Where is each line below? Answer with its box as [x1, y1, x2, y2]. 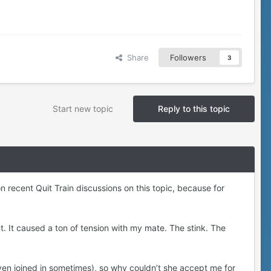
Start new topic [53, 103, 113, 114]
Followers [170, 53, 206, 63]
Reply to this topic [158, 103, 230, 114]
